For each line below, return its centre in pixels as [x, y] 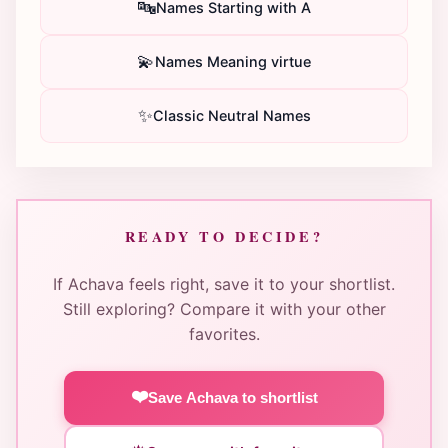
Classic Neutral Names [231, 116]
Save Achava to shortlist [232, 398]
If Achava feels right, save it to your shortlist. [224, 283]
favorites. [224, 333]
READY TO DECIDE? [224, 236]
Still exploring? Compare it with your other [224, 308]
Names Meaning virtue [233, 62]
